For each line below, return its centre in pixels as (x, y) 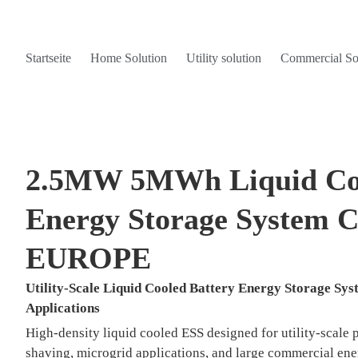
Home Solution (129, 58)
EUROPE (88, 259)
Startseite (48, 58)
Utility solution (224, 58)
